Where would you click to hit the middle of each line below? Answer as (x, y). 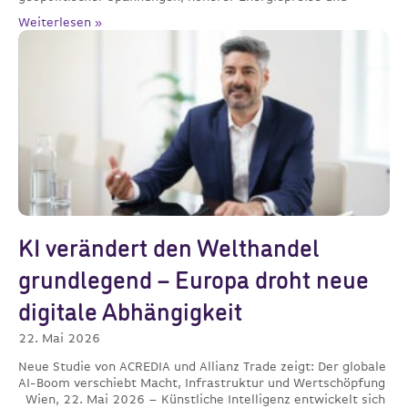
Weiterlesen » (60, 22)
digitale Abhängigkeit (130, 314)
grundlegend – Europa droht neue (194, 282)
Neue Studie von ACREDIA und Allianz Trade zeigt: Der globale (202, 367)
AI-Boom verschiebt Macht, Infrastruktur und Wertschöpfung (202, 383)
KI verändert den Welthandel (169, 250)
